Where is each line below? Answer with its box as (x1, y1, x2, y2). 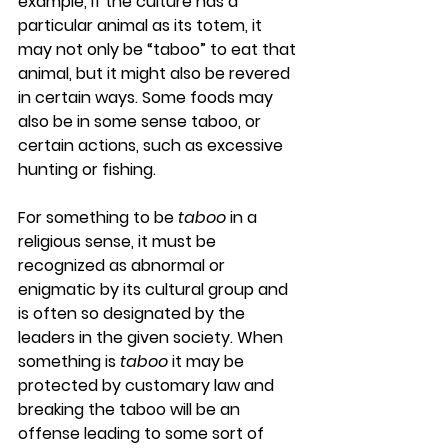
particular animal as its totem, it (18, 14, 266, 37)
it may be (168, 350, 248, 373)
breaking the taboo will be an (18, 398, 244, 421)
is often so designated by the (18, 302, 249, 325)
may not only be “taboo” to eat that (18, 38, 300, 61)
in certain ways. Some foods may (18, 86, 277, 109)
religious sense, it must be (18, 230, 220, 253)
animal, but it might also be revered (18, 62, 294, 85)
